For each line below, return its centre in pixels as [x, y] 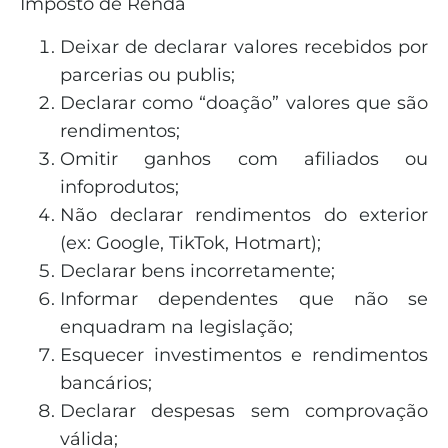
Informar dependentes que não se [244, 298]
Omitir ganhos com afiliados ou [244, 158]
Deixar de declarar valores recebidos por [244, 46]
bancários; [106, 382]
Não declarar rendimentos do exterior [244, 214]
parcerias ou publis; [147, 74]
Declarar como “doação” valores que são [244, 102]
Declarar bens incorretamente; [197, 270]
